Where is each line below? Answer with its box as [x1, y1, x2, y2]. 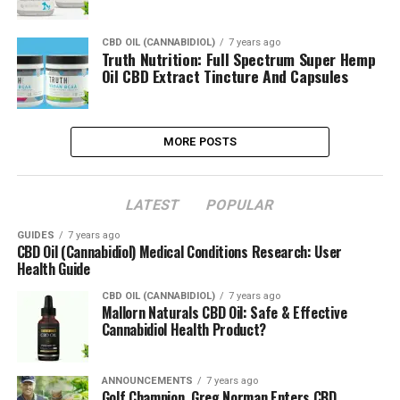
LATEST [124, 196, 183, 213]
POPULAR [204, 196, 277, 213]
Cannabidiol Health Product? [101, 318, 267, 340]
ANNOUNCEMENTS [101, 374, 193, 387]
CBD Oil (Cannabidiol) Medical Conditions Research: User [16, 240, 343, 262]
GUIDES [16, 229, 54, 241]
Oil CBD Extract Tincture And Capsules [101, 63, 348, 87]
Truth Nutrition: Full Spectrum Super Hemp [101, 46, 376, 71]
